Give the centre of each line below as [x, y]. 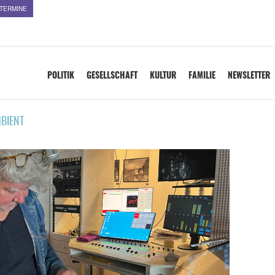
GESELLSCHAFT [112, 76]
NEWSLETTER [249, 76]
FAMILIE [202, 76]
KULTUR [163, 76]
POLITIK [61, 76]
